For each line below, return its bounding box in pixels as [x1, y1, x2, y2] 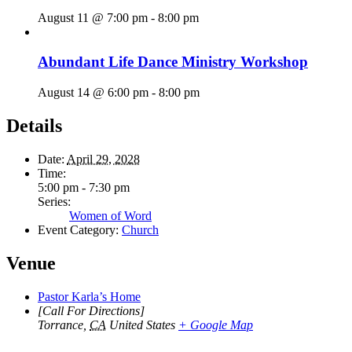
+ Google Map [178, 317, 253, 332]
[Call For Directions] [38, 303, 145, 317]
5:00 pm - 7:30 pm [38, 180, 130, 194]
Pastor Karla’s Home [38, 289, 141, 303]
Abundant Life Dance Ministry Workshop [38, 53, 308, 71]
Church [122, 222, 159, 236]
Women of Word [69, 208, 152, 222]
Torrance [38, 317, 83, 332]
